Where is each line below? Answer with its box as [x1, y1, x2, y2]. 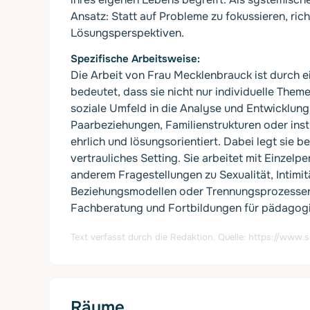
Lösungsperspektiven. [71, 26, 184, 41]
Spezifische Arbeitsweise [71, 52, 197, 66]
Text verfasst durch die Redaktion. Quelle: [71, 231, 248, 244]
